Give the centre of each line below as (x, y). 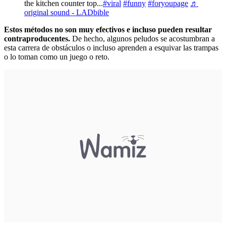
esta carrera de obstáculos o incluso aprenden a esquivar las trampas (111, 48)
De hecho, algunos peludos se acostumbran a (144, 39)
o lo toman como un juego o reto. (58, 57)
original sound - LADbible (67, 13)
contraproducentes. (38, 39)
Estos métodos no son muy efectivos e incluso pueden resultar (108, 30)
